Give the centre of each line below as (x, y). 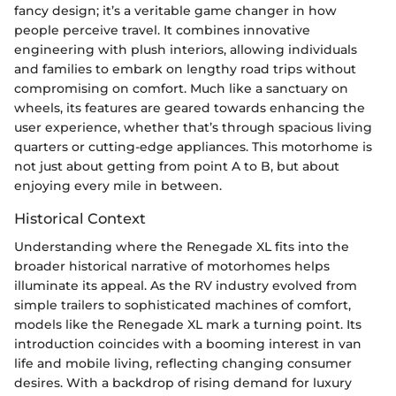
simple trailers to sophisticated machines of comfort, (183, 305)
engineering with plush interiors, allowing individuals (186, 50)
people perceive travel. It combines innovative (162, 30)
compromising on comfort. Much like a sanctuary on (181, 89)
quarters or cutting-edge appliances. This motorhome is (193, 147)
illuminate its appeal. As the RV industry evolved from (186, 286)
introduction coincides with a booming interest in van (188, 344)
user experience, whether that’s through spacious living (193, 128)
